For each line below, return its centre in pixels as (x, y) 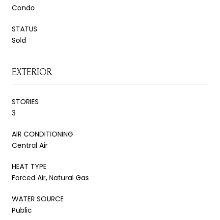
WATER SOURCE (38, 199)
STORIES (25, 101)
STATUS (25, 29)
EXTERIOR (32, 72)
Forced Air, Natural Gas (50, 178)
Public (22, 210)
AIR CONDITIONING (42, 134)
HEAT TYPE (29, 166)
